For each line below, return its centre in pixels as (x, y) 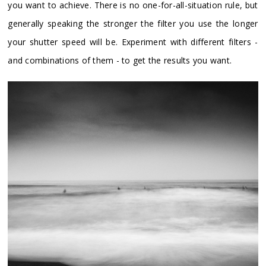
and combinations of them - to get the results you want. (120, 61)
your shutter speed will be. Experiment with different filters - (133, 42)
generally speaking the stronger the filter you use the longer (133, 24)
